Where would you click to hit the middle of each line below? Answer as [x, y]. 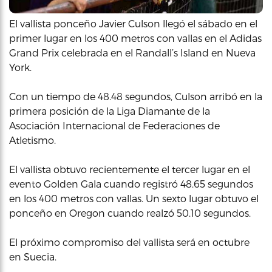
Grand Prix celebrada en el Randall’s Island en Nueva [132, 53]
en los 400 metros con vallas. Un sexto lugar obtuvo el [134, 198]
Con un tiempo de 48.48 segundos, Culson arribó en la [136, 96]
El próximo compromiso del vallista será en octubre [129, 242]
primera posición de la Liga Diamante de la [110, 111]
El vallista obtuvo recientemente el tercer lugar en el [130, 169]
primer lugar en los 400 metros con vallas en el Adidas [135, 38]
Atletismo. [32, 140]
